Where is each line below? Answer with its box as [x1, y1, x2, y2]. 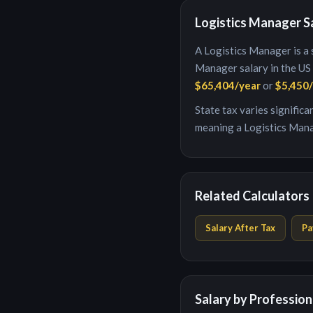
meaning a [195, 121, 244, 133]
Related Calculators [195, 188, 310, 203]
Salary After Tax [205, 222, 275, 233]
